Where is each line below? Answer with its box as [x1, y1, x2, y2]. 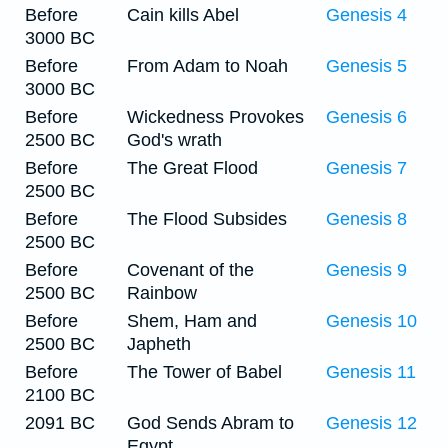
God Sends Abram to [127, 413, 294, 433]
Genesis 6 [326, 107, 407, 127]
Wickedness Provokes [127, 107, 304, 127]
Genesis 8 [326, 209, 407, 229]
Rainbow [127, 283, 197, 303]
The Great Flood [127, 158, 258, 178]
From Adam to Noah [127, 56, 288, 76]
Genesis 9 [326, 260, 407, 280]
